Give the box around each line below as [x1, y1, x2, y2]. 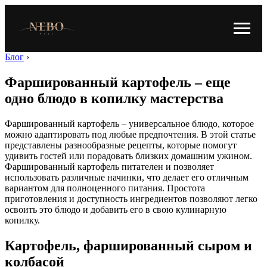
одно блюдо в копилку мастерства [5, 91, 223, 107]
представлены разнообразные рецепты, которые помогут [5, 140, 237, 150]
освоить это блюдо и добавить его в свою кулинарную [5, 204, 226, 215]
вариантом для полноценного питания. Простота [5, 183, 205, 193]
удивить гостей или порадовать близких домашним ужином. [5, 151, 252, 161]
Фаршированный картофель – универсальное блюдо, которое [5, 119, 254, 129]
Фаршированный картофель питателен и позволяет [5, 162, 214, 172]
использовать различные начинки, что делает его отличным [5, 172, 249, 182]
